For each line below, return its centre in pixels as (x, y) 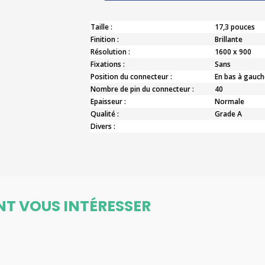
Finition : (104, 39)
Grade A (228, 114)
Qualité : (104, 114)
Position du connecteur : (131, 77)
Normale (229, 101)
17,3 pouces (235, 27)
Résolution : (110, 52)
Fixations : (107, 64)
